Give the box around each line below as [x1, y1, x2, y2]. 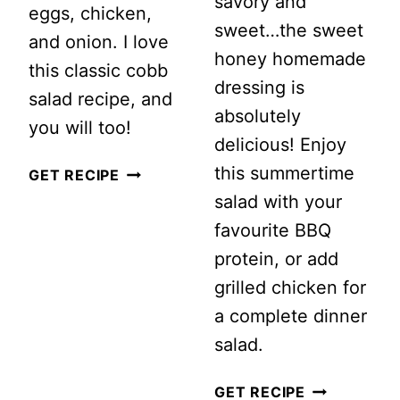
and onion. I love [29, 31, 169, 54]
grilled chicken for [214, 277, 366, 299]
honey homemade [214, 48, 366, 71]
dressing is [214, 77, 304, 99]
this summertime [214, 162, 354, 185]
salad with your [214, 191, 342, 213]
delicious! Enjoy [214, 134, 346, 156]
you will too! [29, 117, 131, 139]
